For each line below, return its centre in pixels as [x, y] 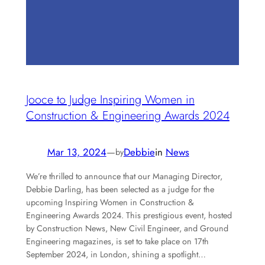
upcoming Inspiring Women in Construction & [110, 202]
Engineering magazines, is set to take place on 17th [118, 241]
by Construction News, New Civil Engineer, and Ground [127, 228]
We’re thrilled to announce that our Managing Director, [124, 176]
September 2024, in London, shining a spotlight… [116, 254]
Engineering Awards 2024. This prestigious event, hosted [129, 215]
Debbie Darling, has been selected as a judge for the [120, 189]
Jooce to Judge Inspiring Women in [110, 100]
